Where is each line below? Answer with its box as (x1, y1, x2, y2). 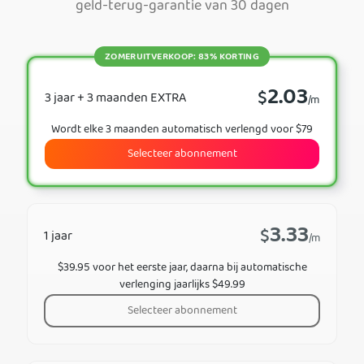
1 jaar (44, 225, 72, 249)
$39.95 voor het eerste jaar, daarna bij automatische (57, 258, 307, 278)
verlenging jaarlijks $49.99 (119, 275, 245, 295)
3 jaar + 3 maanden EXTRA (45, 87, 186, 110)
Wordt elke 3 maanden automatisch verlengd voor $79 (51, 119, 313, 140)
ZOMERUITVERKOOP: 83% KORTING (104, 48, 260, 66)
